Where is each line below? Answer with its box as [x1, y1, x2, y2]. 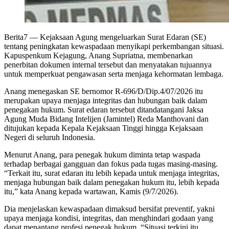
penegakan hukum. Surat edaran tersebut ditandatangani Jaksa [4, 105, 203, 114]
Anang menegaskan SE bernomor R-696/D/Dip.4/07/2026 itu [4, 86, 203, 96]
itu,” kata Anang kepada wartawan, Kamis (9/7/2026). [4, 187, 178, 196]
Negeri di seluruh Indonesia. [4, 132, 95, 142]
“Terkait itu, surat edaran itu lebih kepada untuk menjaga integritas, [4, 168, 219, 177]
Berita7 [4, 32, 28, 41]
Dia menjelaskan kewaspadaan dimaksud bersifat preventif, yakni [4, 204, 215, 213]
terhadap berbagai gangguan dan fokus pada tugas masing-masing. [4, 159, 218, 168]
